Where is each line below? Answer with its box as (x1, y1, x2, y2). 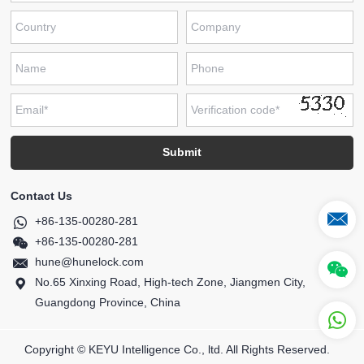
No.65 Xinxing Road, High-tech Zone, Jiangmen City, (35, 275, 306, 288)
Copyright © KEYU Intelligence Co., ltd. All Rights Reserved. (24, 342, 340, 356)
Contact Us (11, 188, 73, 202)
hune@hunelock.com (35, 254, 145, 268)
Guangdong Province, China (35, 295, 181, 309)
